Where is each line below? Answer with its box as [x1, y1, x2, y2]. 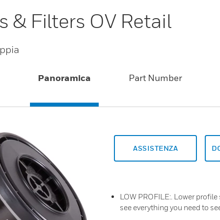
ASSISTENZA [133, 144, 178, 153]
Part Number [128, 73, 182, 83]
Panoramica [38, 73, 91, 83]
